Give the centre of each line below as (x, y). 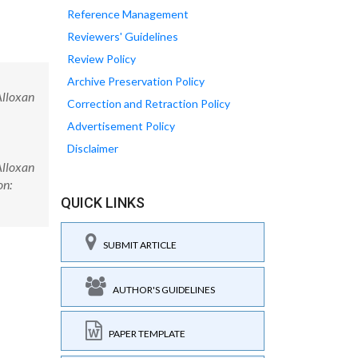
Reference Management (128, 14)
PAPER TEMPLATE (144, 334)
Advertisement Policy (121, 126)
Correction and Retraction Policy (149, 103)
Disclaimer (93, 148)
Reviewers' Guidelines (123, 36)
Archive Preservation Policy (136, 81)
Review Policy (101, 59)
